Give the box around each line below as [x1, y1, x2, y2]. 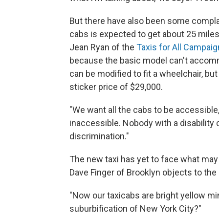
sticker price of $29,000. [69, 82, 163, 92]
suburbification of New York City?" [69, 203, 201, 214]
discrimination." [69, 131, 129, 142]
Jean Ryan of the [69, 42, 136, 53]
